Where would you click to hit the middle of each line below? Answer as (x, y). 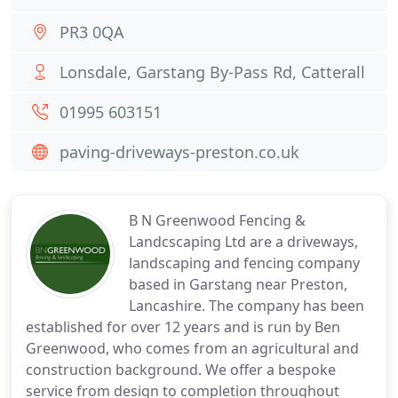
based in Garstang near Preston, (238, 284)
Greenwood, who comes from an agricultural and (192, 348)
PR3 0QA (92, 32)
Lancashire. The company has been (247, 306)
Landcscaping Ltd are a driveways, (243, 242)
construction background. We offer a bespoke (181, 370)
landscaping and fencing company (244, 263)
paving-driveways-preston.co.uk (179, 152)
